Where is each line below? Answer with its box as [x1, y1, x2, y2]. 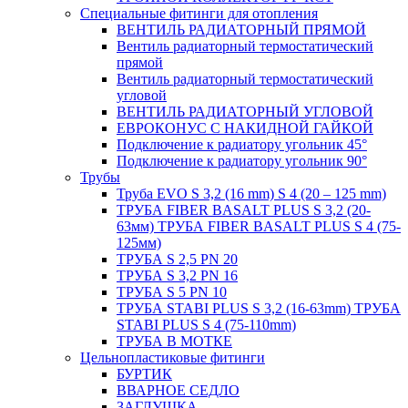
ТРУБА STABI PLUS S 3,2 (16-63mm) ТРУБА [117, 300, 401, 316]
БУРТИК [117, 365, 172, 382]
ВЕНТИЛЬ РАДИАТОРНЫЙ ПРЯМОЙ [117, 21, 366, 37]
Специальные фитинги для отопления [80, 5, 318, 21]
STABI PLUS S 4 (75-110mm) [117, 316, 296, 332]
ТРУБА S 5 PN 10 [117, 283, 227, 300]
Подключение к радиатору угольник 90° [117, 152, 367, 168]
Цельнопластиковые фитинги [80, 349, 265, 365]
